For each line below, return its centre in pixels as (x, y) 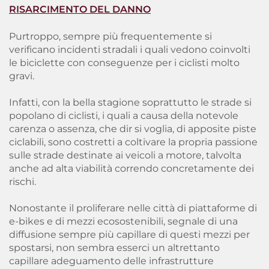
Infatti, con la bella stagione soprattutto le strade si (130, 102)
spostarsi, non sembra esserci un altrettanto (114, 248)
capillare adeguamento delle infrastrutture (111, 261)
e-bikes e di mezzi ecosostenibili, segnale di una (123, 221)
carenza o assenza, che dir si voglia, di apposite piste (133, 129)
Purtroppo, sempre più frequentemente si (110, 36)
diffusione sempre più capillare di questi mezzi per (129, 234)
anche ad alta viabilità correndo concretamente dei (131, 168)
